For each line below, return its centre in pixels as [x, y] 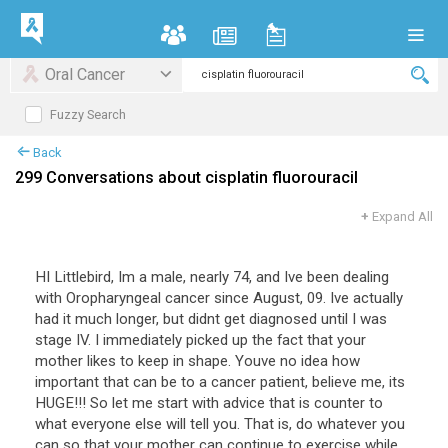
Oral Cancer [85, 74]
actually [378, 298]
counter [339, 403]
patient [282, 382]
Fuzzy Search [88, 114]
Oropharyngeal [113, 298]
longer [136, 319]
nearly [209, 277]
